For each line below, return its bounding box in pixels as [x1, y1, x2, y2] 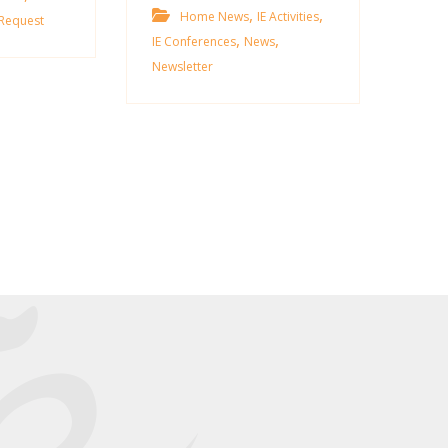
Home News [180, 7, 250, 25]
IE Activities [257, 7, 320, 25]
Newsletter [152, 57, 214, 75]
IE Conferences [152, 32, 237, 50]
